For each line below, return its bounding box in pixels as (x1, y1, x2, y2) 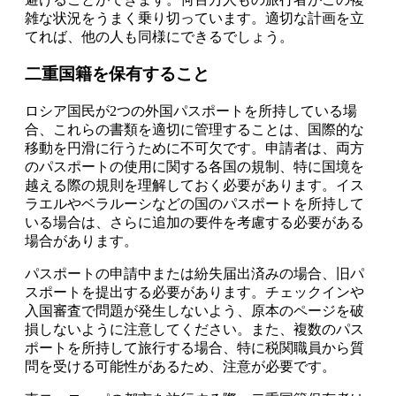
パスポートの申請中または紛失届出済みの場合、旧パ (25, 266, 364, 282)
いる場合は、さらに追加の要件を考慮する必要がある (25, 215, 364, 231)
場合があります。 (25, 233, 138, 249)
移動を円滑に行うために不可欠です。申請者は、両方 (25, 141, 364, 156)
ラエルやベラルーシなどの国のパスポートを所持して (25, 196, 364, 212)
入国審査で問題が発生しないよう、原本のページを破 (25, 303, 364, 319)
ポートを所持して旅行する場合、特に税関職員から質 (25, 340, 364, 356)
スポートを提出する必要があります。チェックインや (25, 285, 364, 301)
